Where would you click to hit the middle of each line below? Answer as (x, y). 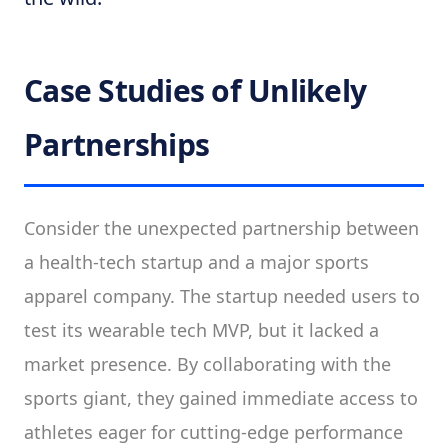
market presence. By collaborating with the (207, 364)
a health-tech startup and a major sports (196, 262)
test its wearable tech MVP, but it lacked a (201, 330)
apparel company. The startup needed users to (222, 296)
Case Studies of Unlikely (195, 90)
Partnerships (116, 144)
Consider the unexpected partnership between (221, 228)
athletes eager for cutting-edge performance (213, 432)
